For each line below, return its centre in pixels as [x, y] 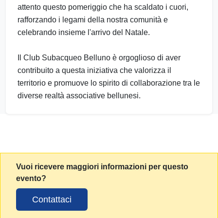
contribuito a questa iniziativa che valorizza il [94, 70]
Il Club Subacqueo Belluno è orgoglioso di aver [99, 57]
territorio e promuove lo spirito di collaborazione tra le [109, 83]
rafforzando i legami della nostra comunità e [93, 19]
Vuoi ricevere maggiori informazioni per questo [102, 166]
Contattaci [52, 199]
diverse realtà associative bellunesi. [79, 95]
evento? [31, 178]
